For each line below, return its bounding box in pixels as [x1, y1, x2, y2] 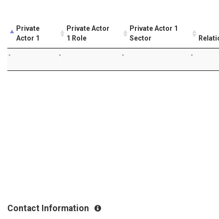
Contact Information [7, 203, 91, 213]
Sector [130, 34, 152, 43]
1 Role [66, 34, 87, 43]
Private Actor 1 [130, 24, 178, 33]
